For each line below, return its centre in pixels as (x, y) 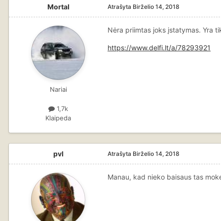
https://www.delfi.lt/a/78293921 (159, 48)
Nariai (58, 90)
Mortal (58, 7)
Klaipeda (58, 118)
